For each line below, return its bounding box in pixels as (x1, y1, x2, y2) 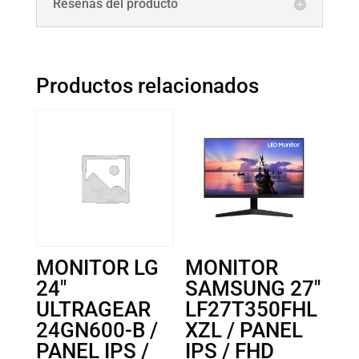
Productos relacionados (35, 73, 259, 98)
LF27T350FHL (185, 296, 318, 321)
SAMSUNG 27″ (185, 276, 321, 301)
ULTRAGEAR (35, 296, 151, 321)
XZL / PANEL (185, 317, 304, 342)
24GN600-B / (35, 317, 158, 342)
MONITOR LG (35, 255, 159, 280)
